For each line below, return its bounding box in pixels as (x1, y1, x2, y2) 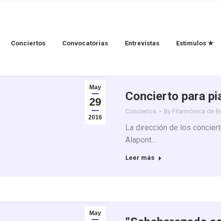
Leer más (125, 154, 154, 161)
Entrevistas (125, 39, 159, 47)
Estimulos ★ (176, 39, 214, 47)
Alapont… (125, 135, 156, 145)
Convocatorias (62, 39, 108, 47)
